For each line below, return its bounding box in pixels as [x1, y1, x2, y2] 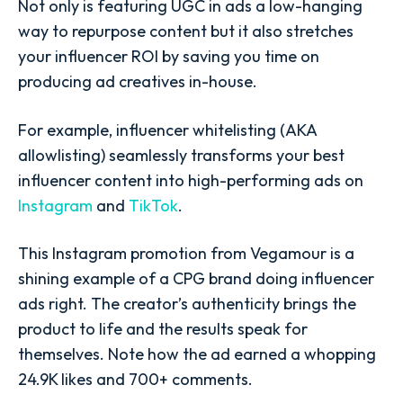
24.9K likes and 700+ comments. [18, 368, 253, 390]
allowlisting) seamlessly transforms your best [18, 144, 345, 166]
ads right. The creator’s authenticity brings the [18, 292, 356, 314]
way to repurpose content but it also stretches [18, 21, 354, 42]
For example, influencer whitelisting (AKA [18, 119, 317, 140]
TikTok [129, 194, 178, 216]
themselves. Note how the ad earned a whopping [18, 343, 376, 364]
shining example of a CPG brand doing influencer [18, 267, 374, 289]
